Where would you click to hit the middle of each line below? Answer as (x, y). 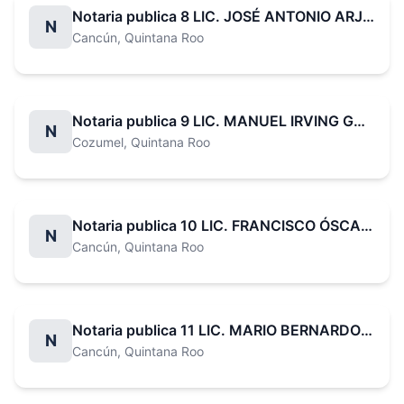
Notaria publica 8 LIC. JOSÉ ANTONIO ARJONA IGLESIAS (368, 16)
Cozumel (98, 142)
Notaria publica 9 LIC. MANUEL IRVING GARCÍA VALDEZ (359, 121)
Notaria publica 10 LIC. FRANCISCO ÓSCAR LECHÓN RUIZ (367, 225)
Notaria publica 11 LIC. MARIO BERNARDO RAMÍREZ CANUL (367, 330)
